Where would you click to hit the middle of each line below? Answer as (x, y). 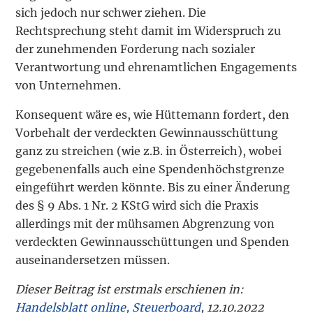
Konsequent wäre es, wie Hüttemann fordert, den (153, 115)
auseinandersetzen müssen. (93, 260)
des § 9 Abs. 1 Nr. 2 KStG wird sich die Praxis (137, 206)
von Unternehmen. (68, 86)
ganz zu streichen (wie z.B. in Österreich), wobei (149, 151)
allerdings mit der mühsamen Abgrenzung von (145, 224)
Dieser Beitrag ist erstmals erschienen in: (130, 290)
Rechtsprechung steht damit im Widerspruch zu (148, 31)
